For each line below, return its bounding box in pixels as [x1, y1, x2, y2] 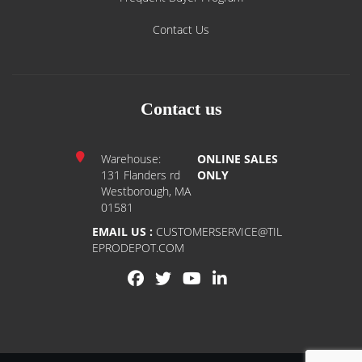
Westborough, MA [101, 183, 191, 199]
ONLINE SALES [197, 151, 279, 166]
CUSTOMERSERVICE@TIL [153, 224, 282, 239]
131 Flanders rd [101, 167, 180, 183]
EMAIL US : [92, 224, 153, 239]
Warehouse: [101, 151, 161, 166]
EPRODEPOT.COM [92, 240, 184, 255]
